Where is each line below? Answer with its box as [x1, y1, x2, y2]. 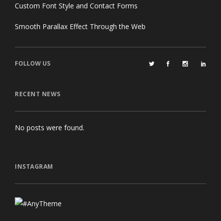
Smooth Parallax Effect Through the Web [15, 21, 146, 31]
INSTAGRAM [15, 162, 53, 171]
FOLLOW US [15, 59, 50, 68]
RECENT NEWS [15, 89, 61, 98]
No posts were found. [15, 122, 84, 132]
